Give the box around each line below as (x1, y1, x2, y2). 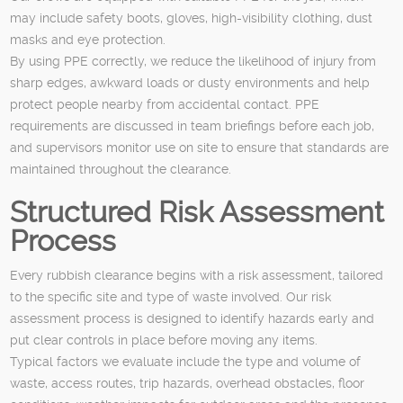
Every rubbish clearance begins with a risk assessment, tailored (10, 267, 384, 282)
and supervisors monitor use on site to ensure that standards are (10, 139, 390, 155)
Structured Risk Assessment (10, 194, 385, 229)
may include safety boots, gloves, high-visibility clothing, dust (10, 10, 373, 25)
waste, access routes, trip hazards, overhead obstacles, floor (10, 375, 365, 390)
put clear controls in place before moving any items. (10, 332, 318, 347)
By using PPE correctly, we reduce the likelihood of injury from (10, 53, 377, 68)
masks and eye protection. (10, 31, 166, 47)
